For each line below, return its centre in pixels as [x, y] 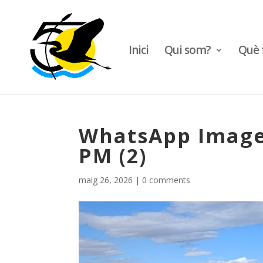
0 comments [166, 180]
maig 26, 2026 [106, 180]
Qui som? [188, 50]
